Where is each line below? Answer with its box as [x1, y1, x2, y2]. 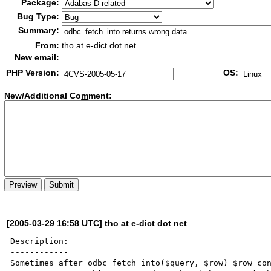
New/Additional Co [4, 91, 82, 101]
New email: [15, 53, 60, 62]
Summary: [18, 25, 60, 35]
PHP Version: [6, 68, 60, 77]
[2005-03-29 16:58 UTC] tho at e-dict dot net [7, 218, 188, 228]
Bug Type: [17, 11, 60, 21]
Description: [10, 236, 69, 246]
